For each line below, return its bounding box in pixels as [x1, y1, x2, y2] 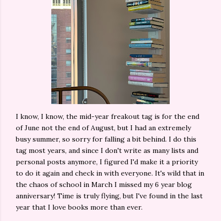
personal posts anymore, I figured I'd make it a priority [16, 157, 198, 166]
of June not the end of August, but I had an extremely [16, 123, 191, 132]
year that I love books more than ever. [16, 203, 145, 212]
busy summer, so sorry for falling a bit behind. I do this [16, 135, 196, 144]
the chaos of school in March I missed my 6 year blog [16, 180, 192, 189]
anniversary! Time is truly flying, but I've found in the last [16, 191, 203, 200]
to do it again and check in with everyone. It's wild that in [16, 169, 204, 178]
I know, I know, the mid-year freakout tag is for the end [16, 112, 199, 121]
